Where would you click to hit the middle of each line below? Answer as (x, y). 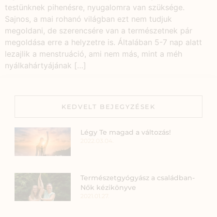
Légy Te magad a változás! (126, 132)
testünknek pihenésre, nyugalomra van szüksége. (95, 7)
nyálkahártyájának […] (46, 65)
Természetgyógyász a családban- (138, 178)
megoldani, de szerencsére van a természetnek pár (99, 30)
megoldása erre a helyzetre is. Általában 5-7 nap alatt (103, 42)
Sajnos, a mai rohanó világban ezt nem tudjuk (88, 19)
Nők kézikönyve (108, 187)
